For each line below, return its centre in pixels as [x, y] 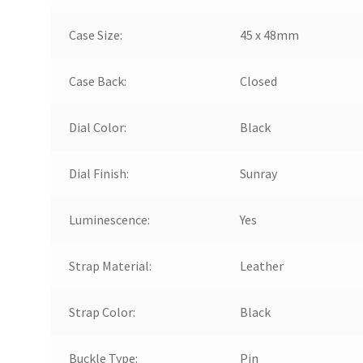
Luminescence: [109, 219]
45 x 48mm [269, 34]
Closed [258, 81]
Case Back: [97, 81]
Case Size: [95, 34]
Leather [261, 265]
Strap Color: [102, 312]
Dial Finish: [98, 173]
